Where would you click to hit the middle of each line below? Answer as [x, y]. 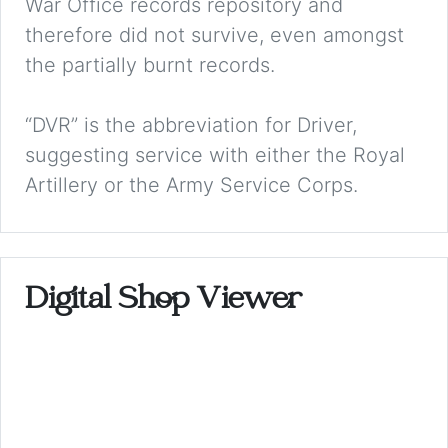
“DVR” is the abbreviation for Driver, [191, 125]
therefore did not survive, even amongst [214, 35]
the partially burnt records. [150, 65]
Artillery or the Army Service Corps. [191, 185]
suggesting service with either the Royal [215, 155]
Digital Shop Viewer [163, 302]
